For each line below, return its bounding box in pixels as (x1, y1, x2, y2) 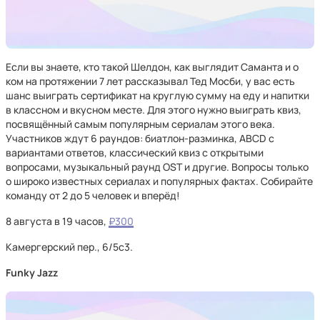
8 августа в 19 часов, (6, 214, 109, 228)
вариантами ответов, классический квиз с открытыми (6, 146, 264, 159)
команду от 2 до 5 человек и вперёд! (6, 189, 180, 202)
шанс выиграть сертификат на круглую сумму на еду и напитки (6, 89, 309, 102)
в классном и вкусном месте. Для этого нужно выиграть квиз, (6, 103, 301, 116)
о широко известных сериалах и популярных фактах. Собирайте (6, 174, 313, 188)
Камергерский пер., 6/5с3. (6, 240, 133, 254)
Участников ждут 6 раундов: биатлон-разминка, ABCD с (6, 131, 274, 145)
